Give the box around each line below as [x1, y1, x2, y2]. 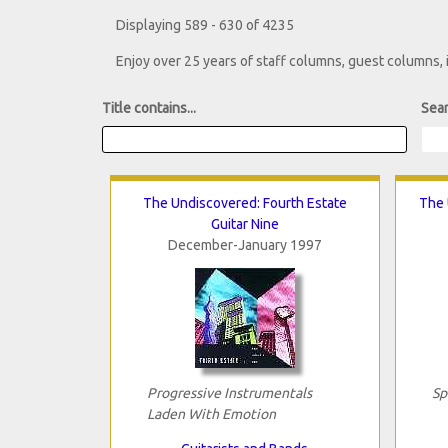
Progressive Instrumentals [146, 384, 312, 401]
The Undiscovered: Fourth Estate [142, 194, 347, 211]
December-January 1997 [167, 236, 322, 253]
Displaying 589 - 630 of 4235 [116, 17, 294, 34]
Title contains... [102, 100, 196, 117]
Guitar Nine [210, 215, 279, 232]
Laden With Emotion [146, 405, 276, 422]
